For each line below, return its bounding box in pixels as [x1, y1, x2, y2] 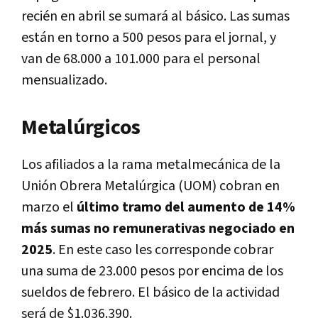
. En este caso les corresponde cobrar [53, 240, 273, 259]
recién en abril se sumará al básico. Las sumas [21, 6, 290, 26]
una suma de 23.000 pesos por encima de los [21, 261, 283, 280]
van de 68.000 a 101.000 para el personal [21, 49, 261, 68]
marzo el [21, 197, 77, 216]
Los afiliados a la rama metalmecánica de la [21, 155, 280, 174]
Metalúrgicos [21, 113, 141, 142]
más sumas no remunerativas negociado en [21, 219, 295, 238]
